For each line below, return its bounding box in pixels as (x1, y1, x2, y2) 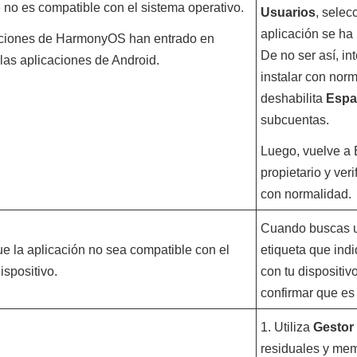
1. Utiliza (260, 320, 313, 334)
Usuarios (260, 6, 316, 19)
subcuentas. (260, 113, 329, 127)
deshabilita (260, 92, 326, 105)
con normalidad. (260, 187, 351, 201)
